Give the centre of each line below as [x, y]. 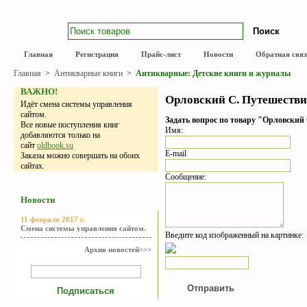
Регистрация [97, 54]
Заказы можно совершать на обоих [80, 156]
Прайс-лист [161, 54]
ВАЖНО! [39, 91]
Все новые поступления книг [70, 125]
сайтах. [33, 166]
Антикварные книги [89, 73]
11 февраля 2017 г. [53, 219]
